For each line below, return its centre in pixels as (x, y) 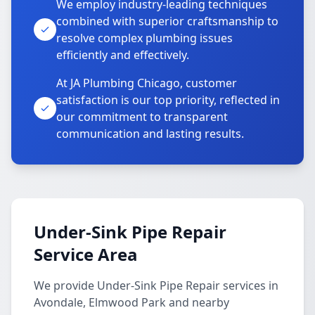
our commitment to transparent (142, 117)
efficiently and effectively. (123, 55)
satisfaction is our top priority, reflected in (168, 100)
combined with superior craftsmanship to (167, 21)
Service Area (86, 254)
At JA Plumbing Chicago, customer (147, 83)
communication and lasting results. (150, 134)
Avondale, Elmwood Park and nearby (131, 302)
